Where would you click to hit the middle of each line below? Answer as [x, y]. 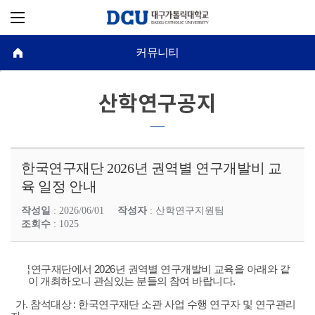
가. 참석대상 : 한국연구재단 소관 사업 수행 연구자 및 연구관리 [153, 304]
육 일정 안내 [59, 186]
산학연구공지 [157, 104]
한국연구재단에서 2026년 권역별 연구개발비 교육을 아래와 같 [150, 269]
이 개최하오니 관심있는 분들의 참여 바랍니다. [131, 281]
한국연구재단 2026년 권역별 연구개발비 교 [152, 168]
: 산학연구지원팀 [186, 211]
